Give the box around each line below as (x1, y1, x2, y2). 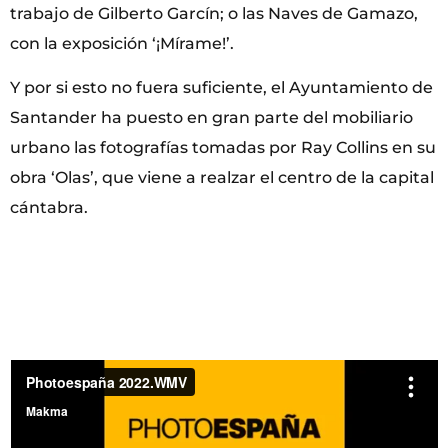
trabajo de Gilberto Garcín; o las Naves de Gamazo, (10, 3, 418, 23)
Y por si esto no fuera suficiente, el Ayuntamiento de (10, 77, 433, 97)
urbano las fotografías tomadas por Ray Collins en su (10, 137, 436, 157)
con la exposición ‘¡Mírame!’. (10, 33, 234, 53)
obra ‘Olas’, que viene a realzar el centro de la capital (10, 167, 434, 187)
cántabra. (10, 197, 88, 217)
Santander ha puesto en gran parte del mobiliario (10, 107, 413, 127)
